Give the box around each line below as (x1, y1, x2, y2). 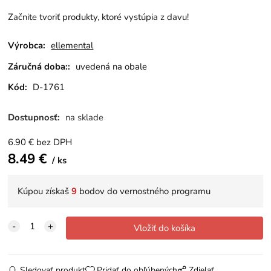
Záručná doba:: (8, 60, 71, 73)
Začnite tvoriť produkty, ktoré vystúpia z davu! (8, 11, 189, 24)
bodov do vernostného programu (77, 184, 211, 197)
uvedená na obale (76, 60, 148, 73)
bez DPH (36, 135, 73, 148)
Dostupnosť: (8, 111, 63, 123)
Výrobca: (8, 39, 46, 51)
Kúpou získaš (18, 184, 72, 197)
